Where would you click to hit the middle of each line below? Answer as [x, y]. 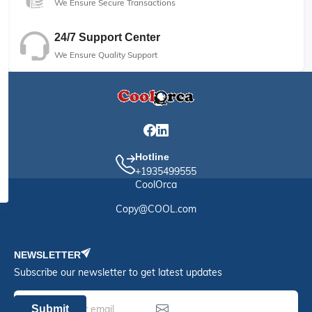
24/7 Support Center [107, 37]
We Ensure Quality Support [106, 55]
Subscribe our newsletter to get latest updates [118, 272]
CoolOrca [156, 185]
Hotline [152, 157]
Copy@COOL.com [156, 209]
